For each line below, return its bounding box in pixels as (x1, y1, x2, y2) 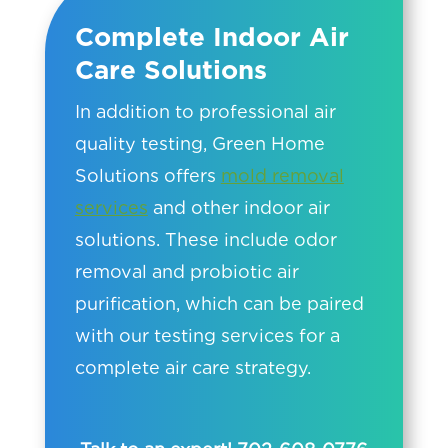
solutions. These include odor (74, 228, 337, 250)
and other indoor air (147, 196, 330, 218)
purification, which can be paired (74, 292, 364, 314)
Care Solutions (74, 53, 267, 85)
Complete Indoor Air (74, 20, 349, 52)
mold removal (220, 164, 344, 186)
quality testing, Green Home (74, 132, 325, 154)
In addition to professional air (74, 100, 336, 122)
